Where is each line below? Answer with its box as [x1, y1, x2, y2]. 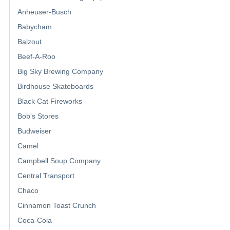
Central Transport [17, 171, 74, 180]
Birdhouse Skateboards [17, 82, 93, 90]
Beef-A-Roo [17, 52, 55, 61]
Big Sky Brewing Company [17, 67, 103, 75]
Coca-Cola [17, 216, 52, 224]
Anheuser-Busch [17, 7, 71, 16]
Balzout [17, 37, 42, 46]
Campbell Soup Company [17, 156, 101, 165]
